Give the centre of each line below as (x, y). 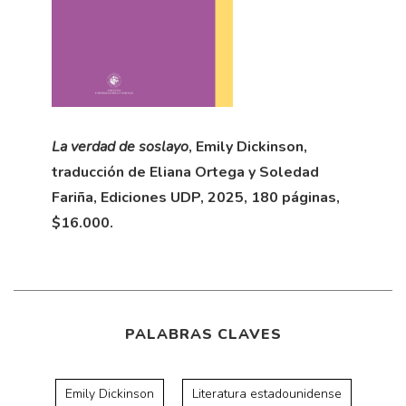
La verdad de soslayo (120, 147)
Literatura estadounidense (266, 394)
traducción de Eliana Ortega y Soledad (185, 173)
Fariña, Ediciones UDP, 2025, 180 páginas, (195, 198)
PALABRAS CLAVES (203, 335)
